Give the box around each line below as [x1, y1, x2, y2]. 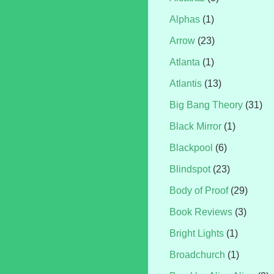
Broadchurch [169, 250, 225, 261]
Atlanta [169, 57, 200, 68]
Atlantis [169, 78, 202, 89]
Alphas [169, 14, 200, 25]
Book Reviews [169, 207, 232, 218]
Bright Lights [169, 228, 224, 239]
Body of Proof [169, 185, 228, 196]
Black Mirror [169, 121, 221, 132]
